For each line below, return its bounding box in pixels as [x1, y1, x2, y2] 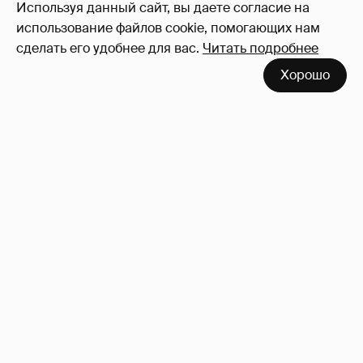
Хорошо [280, 66, 330, 83]
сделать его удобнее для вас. [16, 40, 199, 57]
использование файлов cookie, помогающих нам [16, 19, 320, 36]
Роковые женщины [16, 335, 164, 357]
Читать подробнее [203, 40, 318, 57]
